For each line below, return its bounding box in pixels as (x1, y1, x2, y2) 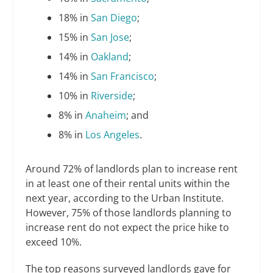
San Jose (90, 30, 129, 44)
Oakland (90, 50, 129, 64)
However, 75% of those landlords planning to (26, 205, 232, 219)
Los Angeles (85, 128, 140, 142)
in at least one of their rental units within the (26, 176, 230, 190)
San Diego (90, 11, 137, 25)
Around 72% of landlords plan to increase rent (26, 161, 238, 175)
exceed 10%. (26, 235, 82, 249)
